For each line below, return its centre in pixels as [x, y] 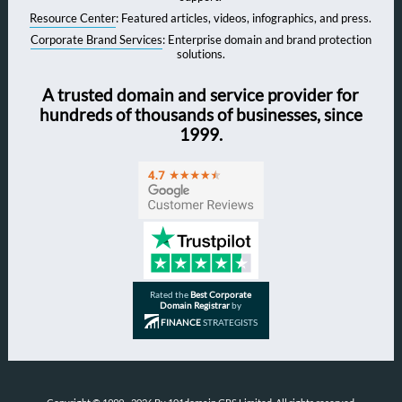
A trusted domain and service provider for [201, 96]
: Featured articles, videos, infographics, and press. [244, 18]
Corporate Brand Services [96, 40]
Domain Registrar [195, 305]
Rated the [170, 294]
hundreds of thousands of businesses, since [201, 115]
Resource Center [73, 18]
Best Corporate [221, 294]
